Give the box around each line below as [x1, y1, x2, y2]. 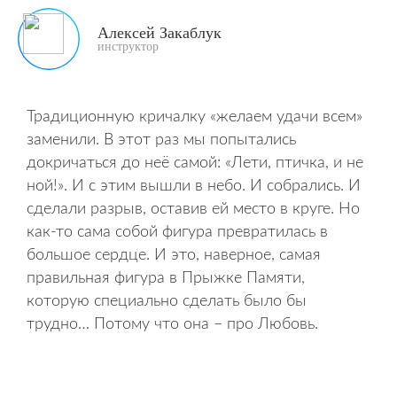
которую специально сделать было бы [27, 293, 307, 309]
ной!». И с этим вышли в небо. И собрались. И [27, 178, 361, 194]
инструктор [97, 40, 159, 53]
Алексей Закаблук [97, 24, 222, 42]
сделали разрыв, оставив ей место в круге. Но [27, 201, 360, 217]
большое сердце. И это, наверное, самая [27, 247, 321, 263]
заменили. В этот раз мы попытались [27, 132, 296, 148]
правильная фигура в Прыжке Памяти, [27, 270, 305, 286]
